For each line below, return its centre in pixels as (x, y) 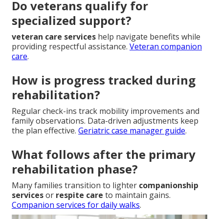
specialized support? (72, 20)
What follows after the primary (104, 154)
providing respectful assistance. (71, 46)
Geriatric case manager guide (132, 130)
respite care (79, 195)
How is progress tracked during (104, 80)
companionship (169, 185)
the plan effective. (45, 130)
